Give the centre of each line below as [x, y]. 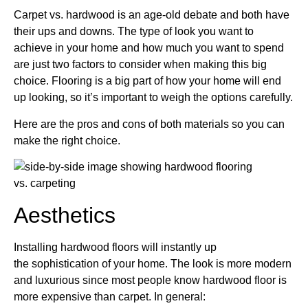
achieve [33, 48]
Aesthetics [65, 215]
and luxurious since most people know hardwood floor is [150, 280]
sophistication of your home [98, 263]
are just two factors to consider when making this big [140, 65]
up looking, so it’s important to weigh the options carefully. [153, 98]
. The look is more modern [228, 263]
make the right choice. [67, 140]
